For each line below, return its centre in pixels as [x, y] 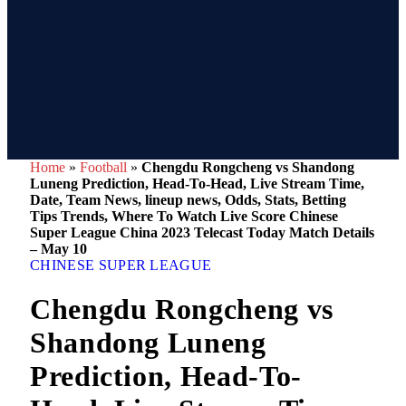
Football [103, 167]
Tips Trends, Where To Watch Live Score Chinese [184, 216]
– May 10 [58, 249]
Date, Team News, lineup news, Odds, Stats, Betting [188, 200]
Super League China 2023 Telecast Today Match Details [202, 232]
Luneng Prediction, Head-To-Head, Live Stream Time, [197, 184]
